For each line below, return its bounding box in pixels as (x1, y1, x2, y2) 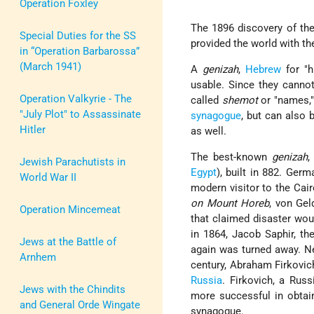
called (191, 94, 222, 107)
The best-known (191, 151, 272, 164)
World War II (20, 170, 76, 184)
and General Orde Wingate (20, 298, 140, 311)
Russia (191, 274, 223, 287)
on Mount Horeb (191, 197, 270, 210)
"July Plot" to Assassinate (20, 107, 141, 121)
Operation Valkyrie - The (20, 92, 132, 105)
